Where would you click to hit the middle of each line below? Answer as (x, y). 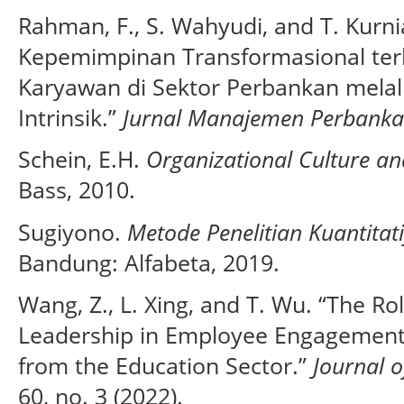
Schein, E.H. (82, 159)
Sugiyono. (73, 231)
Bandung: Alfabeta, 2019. (149, 262)
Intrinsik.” (70, 117)
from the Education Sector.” (165, 366)
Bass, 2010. (77, 190)
